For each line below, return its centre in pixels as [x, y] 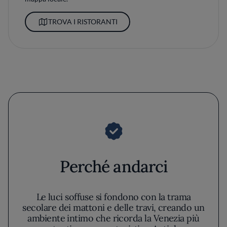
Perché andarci [113, 166]
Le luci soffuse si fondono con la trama [113, 197]
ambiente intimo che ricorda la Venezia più [113, 218]
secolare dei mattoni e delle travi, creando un [113, 207]
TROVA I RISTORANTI [83, 22]
